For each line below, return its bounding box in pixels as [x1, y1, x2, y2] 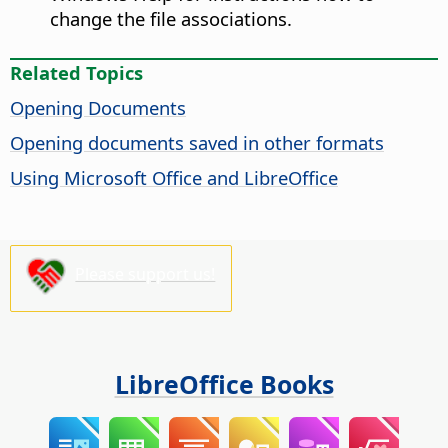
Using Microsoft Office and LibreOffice [10, 165, 338, 191]
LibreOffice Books [114, 367, 334, 402]
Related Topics [10, 60, 143, 86]
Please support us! [75, 263, 216, 286]
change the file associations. [50, 6, 292, 32]
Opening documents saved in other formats [10, 130, 384, 156]
